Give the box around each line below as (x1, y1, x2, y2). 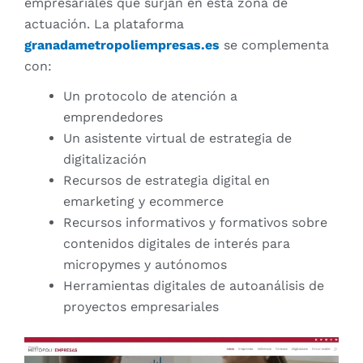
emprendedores (63, 109, 163, 125)
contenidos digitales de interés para (63, 235, 290, 251)
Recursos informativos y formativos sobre (63, 214, 327, 230)
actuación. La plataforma (24, 15, 184, 32)
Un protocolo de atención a (63, 88, 237, 104)
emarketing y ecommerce (63, 193, 224, 209)
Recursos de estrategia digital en (63, 172, 270, 188)
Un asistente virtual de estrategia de (63, 130, 292, 146)
